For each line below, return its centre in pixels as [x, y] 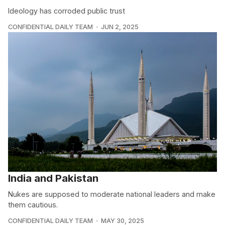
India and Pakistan [53, 178]
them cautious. [33, 204]
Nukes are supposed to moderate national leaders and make [112, 194]
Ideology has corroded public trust [67, 11]
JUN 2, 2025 [120, 27]
